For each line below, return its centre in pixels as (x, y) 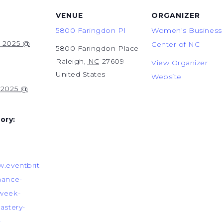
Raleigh (70, 61)
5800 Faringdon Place (97, 48)
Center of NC (176, 44)
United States (81, 74)
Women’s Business (187, 30)
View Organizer (180, 63)
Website (167, 77)
